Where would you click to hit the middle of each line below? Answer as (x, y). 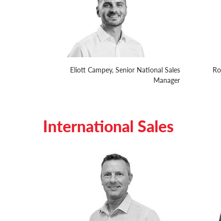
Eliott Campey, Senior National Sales (125, 70)
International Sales (108, 126)
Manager (166, 80)
